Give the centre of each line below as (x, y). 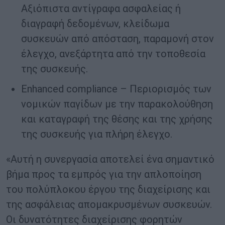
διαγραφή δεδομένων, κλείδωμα (95, 24)
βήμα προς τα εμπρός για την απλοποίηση (104, 175)
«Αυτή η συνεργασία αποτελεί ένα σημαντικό (110, 159)
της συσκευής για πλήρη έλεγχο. (97, 134)
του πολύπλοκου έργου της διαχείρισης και (108, 190)
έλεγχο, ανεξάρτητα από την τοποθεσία (113, 54)
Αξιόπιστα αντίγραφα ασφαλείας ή (101, 9)
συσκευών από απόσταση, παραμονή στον (118, 39)
